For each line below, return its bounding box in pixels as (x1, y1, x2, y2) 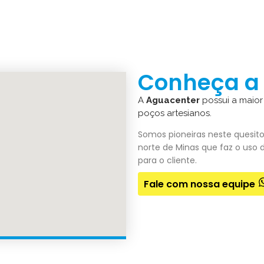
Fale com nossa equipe (144, 177, 255, 191)
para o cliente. (138, 154, 197, 167)
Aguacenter (146, 94, 200, 105)
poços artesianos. (138, 107, 214, 118)
